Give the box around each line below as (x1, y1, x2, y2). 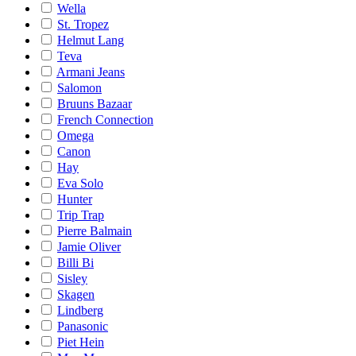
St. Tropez (57, 17, 109, 31)
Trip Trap (57, 208, 104, 222)
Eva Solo (57, 176, 103, 190)
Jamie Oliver (57, 240, 121, 253)
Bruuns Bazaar (57, 97, 132, 110)
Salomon (57, 81, 102, 95)
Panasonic (57, 319, 108, 333)
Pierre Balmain (57, 224, 132, 238)
